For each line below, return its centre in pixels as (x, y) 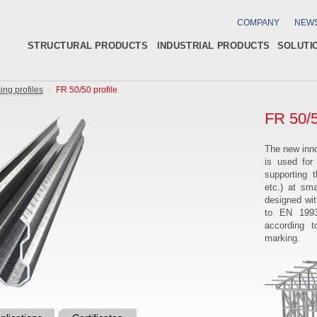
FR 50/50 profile (87, 90)
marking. (282, 238)
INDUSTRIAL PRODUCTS (213, 46)
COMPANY (258, 23)
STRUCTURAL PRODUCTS (88, 46)
